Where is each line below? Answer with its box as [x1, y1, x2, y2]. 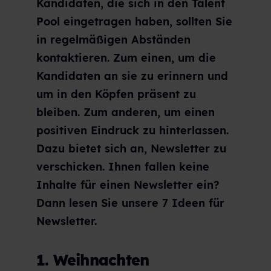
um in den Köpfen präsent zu [36, 87, 196, 102]
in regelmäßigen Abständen [36, 33, 191, 47]
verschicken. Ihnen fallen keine [36, 160, 209, 174]
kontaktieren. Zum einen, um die [36, 51, 216, 65]
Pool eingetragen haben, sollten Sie [36, 15, 232, 29]
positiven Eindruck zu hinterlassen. [36, 123, 229, 138]
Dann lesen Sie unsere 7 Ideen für [36, 196, 224, 211]
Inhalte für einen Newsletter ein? [36, 178, 220, 192]
